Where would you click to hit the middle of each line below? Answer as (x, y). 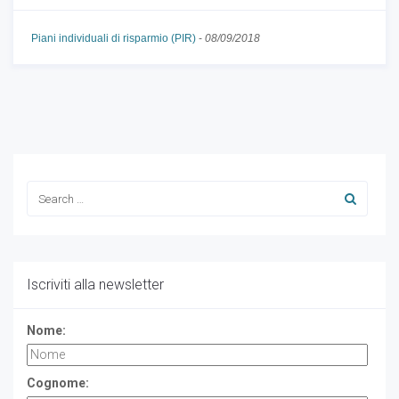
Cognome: (58, 383)
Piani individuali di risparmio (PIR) (114, 39)
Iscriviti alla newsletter (95, 285)
